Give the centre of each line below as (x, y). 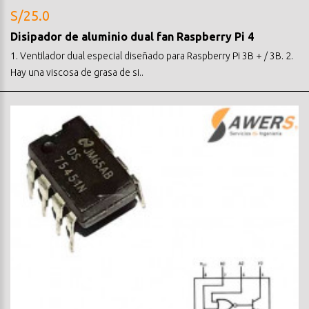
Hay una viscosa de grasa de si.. (77, 72)
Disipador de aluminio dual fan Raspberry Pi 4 (132, 36)
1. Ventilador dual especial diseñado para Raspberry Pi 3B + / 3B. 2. (152, 56)
